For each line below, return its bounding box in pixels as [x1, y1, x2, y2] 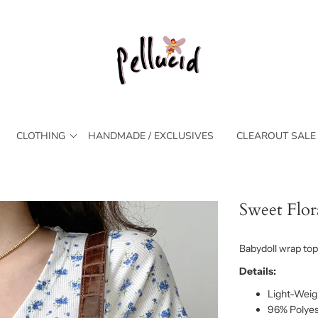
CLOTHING [16, 128, 65, 143]
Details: [238, 264, 276, 278]
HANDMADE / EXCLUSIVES [87, 128, 214, 143]
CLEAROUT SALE [236, 128, 316, 143]
